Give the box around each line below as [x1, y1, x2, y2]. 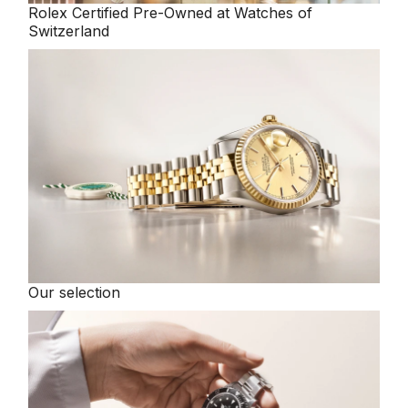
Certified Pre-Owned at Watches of [72, 3, 313, 22]
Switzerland [28, 21, 110, 40]
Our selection [28, 282, 121, 301]
